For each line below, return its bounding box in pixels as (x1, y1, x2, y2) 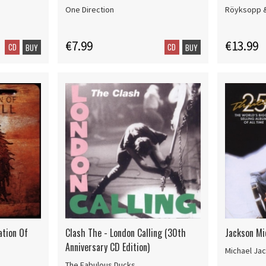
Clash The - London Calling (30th (65, 226, 186, 240)
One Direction (65, 4, 115, 15)
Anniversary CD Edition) (65, 240, 150, 255)
